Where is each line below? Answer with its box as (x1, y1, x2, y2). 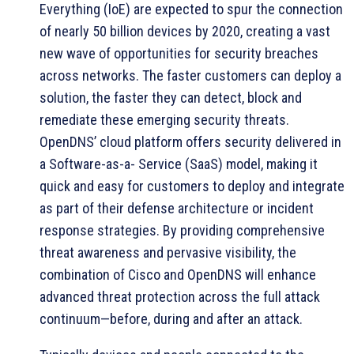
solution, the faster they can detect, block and (40, 88, 302, 106)
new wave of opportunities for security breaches (40, 44, 318, 62)
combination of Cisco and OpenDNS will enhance (40, 265, 316, 283)
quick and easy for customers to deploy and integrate (40, 177, 345, 194)
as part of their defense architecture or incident (40, 199, 314, 217)
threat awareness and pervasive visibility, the (40, 243, 296, 261)
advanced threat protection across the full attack (40, 288, 320, 305)
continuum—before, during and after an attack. (40, 310, 303, 327)
